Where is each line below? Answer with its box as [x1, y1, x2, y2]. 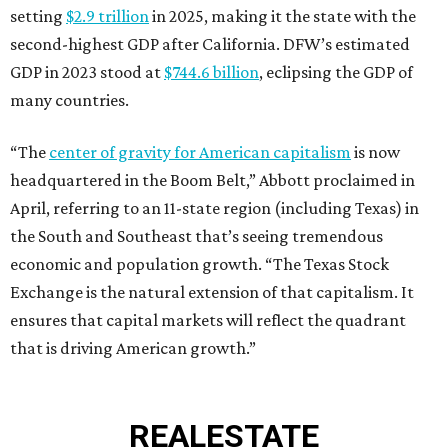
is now [351, 142, 400, 163]
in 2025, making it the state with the [149, 6, 416, 27]
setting [10, 6, 66, 27]
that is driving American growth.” [10, 338, 256, 359]
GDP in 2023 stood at [10, 62, 164, 83]
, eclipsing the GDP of [259, 62, 413, 83]
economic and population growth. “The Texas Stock [10, 254, 389, 275]
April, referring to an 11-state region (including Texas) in [10, 198, 419, 219]
